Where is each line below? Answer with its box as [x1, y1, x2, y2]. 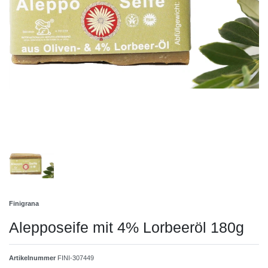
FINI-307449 [57, 254, 94, 261]
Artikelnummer [9, 254, 57, 261]
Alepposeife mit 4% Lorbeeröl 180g [9, 218, 244, 236]
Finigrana [9, 199, 39, 207]
